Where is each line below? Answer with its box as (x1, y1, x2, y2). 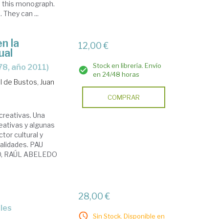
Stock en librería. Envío (93, 62, 162, 69)
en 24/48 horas (93, 70, 140, 78)
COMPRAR (108, 93, 140, 101)
